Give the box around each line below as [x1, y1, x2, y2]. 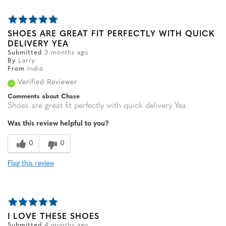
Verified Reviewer [18, 79, 77, 87]
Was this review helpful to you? [8, 120, 109, 128]
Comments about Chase [8, 93, 80, 100]
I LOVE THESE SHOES [8, 213, 99, 221]
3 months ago [44, 49, 88, 56]
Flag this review [8, 160, 54, 168]
